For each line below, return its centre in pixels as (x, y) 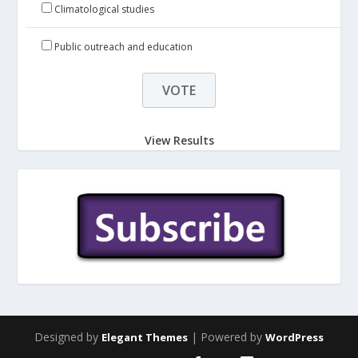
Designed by (68, 337)
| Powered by (227, 337)
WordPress (294, 338)
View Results (179, 140)
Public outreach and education (124, 47)
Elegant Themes (145, 338)
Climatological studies (105, 10)
